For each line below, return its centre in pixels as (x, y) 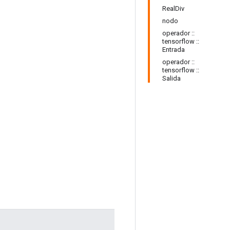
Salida (171, 78)
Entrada (174, 50)
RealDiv (173, 8)
